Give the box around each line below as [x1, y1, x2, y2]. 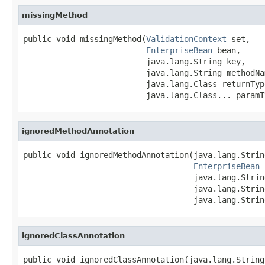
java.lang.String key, [23, 56, 245, 66]
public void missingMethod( [23, 34, 146, 44]
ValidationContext [146, 34, 227, 44]
